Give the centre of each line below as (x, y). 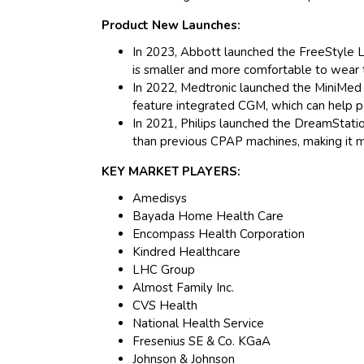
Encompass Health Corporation (219, 234)
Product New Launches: (171, 25)
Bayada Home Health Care (208, 216)
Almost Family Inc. (184, 287)
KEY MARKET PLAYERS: (171, 171)
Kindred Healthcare (187, 251)
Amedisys (160, 198)
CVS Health (165, 305)
